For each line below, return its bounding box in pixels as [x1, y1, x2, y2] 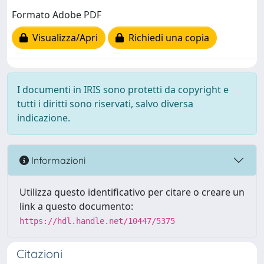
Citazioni [16, 246, 62, 262]
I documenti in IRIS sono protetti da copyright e [17, 83, 229, 97]
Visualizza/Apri [28, 31, 98, 44]
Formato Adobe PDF [12, 8, 101, 21]
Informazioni [29, 154, 85, 166]
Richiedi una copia [124, 31, 209, 44]
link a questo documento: [19, 200, 133, 213]
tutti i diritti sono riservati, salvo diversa [17, 97, 193, 111]
